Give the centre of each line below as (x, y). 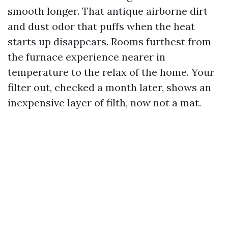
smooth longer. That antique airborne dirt (108, 11)
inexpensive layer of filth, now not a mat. (104, 103)
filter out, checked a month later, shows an (109, 87)
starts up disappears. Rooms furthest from (109, 41)
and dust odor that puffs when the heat (101, 26)
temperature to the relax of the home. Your (111, 72)
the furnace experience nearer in (87, 57)
